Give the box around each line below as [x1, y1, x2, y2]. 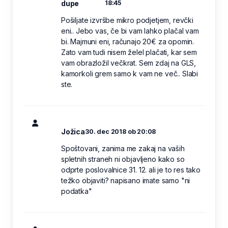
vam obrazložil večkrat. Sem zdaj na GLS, [61, 58, 196, 67]
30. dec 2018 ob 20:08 [84, 127, 156, 135]
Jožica [61, 127, 85, 136]
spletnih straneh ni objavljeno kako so [61, 154, 185, 163]
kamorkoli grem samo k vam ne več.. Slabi [61, 69, 198, 78]
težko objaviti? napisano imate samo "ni [61, 176, 190, 185]
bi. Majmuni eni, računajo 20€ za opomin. [61, 37, 194, 46]
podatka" [61, 186, 92, 195]
